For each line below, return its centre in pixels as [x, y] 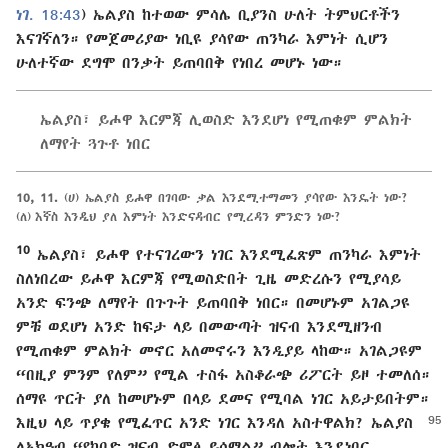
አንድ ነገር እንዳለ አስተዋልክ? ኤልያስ [296, 422]
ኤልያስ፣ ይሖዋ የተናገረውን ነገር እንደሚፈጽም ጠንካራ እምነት [225, 254]
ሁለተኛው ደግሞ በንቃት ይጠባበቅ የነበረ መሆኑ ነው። [179, 62]
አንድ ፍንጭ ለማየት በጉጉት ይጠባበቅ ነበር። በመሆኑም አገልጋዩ [213, 302]
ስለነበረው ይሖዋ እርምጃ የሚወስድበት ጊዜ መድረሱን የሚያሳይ [208, 278]
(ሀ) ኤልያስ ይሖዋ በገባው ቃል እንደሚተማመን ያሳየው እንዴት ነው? [233, 198]
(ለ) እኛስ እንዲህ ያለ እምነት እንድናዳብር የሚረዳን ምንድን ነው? [179, 217]
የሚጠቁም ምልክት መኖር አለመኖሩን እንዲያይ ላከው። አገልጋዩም [219, 350]
